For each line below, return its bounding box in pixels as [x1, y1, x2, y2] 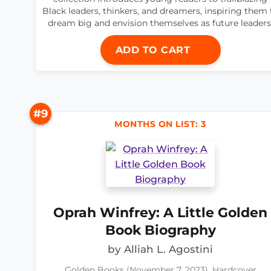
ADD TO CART [115, 44, 194, 56]
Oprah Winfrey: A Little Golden [53, 204, 267, 221]
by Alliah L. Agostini [108, 243, 213, 256]
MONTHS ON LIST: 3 [114, 119, 206, 129]
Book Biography [105, 221, 216, 239]
